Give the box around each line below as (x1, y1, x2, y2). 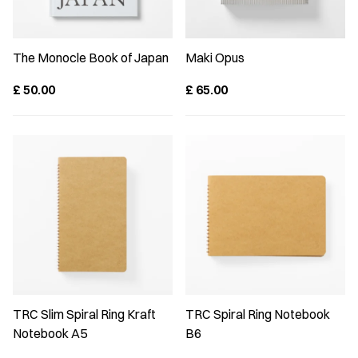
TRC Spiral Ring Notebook (185, 306, 330, 322)
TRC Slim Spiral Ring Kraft (13, 306, 156, 322)
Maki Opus (185, 50, 245, 66)
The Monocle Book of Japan (13, 50, 169, 66)
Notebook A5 (13, 325, 87, 341)
